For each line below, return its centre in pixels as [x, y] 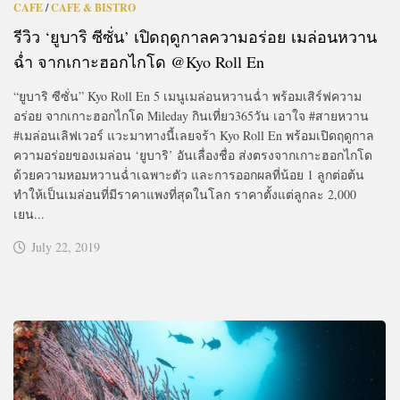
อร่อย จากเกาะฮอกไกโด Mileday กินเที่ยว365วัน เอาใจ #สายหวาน [191, 116]
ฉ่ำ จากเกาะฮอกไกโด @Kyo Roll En [139, 62]
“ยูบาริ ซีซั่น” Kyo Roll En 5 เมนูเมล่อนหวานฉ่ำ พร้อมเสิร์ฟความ [187, 96]
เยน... [29, 214]
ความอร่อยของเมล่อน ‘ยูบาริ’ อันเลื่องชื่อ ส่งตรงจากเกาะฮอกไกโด [193, 155]
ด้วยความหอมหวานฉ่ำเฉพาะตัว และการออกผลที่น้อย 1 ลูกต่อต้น [189, 175]
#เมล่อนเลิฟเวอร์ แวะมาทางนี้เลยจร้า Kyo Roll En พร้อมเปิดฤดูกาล [194, 136]
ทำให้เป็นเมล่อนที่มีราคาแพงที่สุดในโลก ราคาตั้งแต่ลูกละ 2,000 [185, 195]
